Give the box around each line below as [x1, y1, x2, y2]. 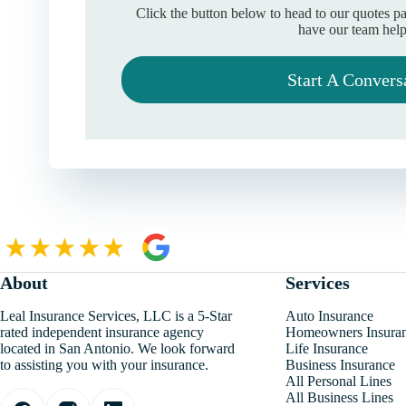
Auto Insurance [285, 308, 373, 324]
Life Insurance [285, 341, 368, 356]
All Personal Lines [285, 373, 391, 389]
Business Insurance [285, 357, 395, 372]
